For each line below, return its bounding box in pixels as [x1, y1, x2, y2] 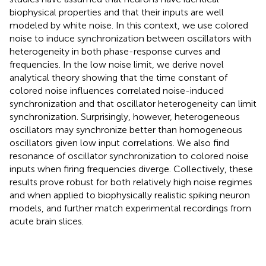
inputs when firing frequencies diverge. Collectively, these [9, 163, 253, 175]
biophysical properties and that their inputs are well [9, 6, 224, 18]
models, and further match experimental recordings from [9, 202, 251, 214]
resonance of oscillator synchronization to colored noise [9, 150, 249, 161]
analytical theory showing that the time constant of [9, 71, 227, 83]
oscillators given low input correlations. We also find [9, 137, 229, 148]
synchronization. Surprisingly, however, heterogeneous [9, 110, 240, 122]
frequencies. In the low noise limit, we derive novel [9, 58, 224, 70]
